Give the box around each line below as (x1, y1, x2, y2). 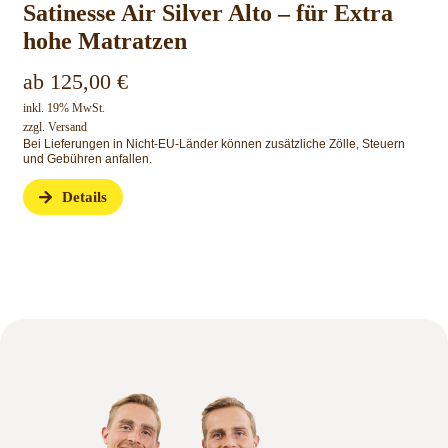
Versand (47, 120, 87, 135)
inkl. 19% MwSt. (22, 101, 105, 116)
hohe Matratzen (22, 28, 187, 55)
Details (62, 189, 108, 206)
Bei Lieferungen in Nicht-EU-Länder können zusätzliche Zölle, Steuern (22, 137, 405, 152)
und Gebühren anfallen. (22, 152, 152, 167)
